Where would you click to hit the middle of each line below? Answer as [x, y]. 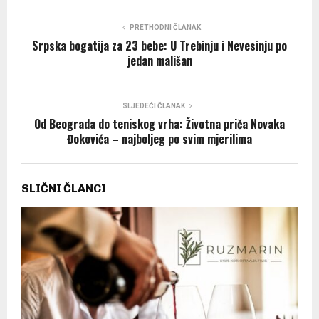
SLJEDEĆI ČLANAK [154, 106]
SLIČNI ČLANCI [64, 189]
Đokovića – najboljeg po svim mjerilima [159, 139]
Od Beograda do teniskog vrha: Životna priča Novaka [159, 124]
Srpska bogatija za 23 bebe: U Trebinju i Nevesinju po [159, 46]
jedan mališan [159, 61]
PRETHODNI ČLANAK [165, 28]
